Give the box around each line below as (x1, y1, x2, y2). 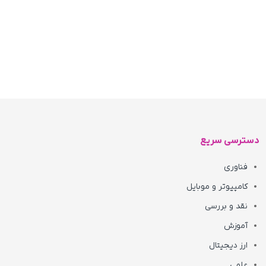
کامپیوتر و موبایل (186, 181, 248, 193)
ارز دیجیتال (209, 240, 248, 252)
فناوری (224, 161, 248, 173)
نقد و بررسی (205, 201, 248, 213)
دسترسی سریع (200, 135, 259, 147)
